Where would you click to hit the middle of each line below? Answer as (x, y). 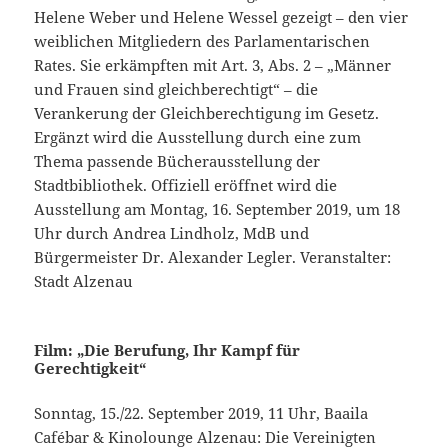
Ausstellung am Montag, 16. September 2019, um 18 (217, 209)
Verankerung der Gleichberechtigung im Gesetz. (207, 113)
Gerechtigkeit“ (90, 368)
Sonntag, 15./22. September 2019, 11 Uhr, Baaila (201, 413)
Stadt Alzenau (84, 281)
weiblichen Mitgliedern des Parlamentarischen (202, 41)
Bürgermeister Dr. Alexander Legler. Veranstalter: (213, 257)
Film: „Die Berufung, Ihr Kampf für (167, 350)
